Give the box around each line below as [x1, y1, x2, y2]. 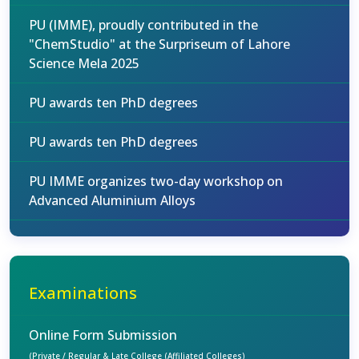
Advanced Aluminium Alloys [29, 192, 196, 209]
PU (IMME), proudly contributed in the [29, 16, 258, 34]
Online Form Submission [29, 326, 177, 344]
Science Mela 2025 [29, 54, 139, 72]
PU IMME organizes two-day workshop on [29, 172, 283, 190]
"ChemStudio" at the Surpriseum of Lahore [29, 35, 290, 53]
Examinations [29, 282, 137, 304]
